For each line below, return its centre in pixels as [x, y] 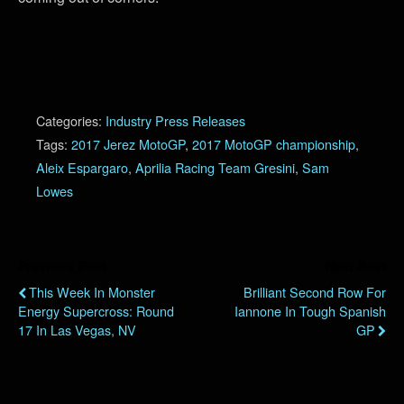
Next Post [356, 266]
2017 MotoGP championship [274, 143]
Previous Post [62, 266]
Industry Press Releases [175, 120]
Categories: [71, 120]
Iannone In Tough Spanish [310, 310]
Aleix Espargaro [82, 167]
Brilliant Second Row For [315, 291]
